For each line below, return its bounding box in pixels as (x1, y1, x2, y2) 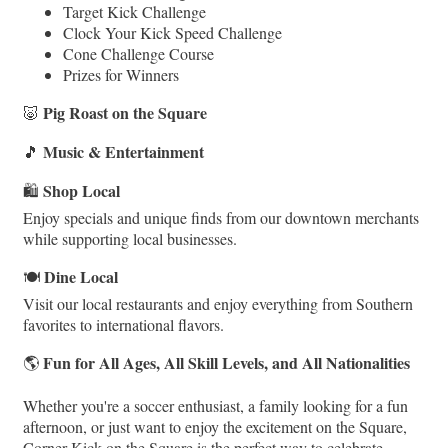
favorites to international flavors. (23, 313, 224, 335)
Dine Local (44, 264, 118, 288)
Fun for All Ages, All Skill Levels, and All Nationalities (43, 350, 410, 374)
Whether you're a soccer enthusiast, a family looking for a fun (23, 394, 408, 416)
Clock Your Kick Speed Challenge (63, 21, 282, 43)
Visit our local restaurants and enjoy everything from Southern (23, 292, 413, 314)
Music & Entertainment (43, 139, 204, 163)
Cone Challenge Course (63, 42, 214, 64)
